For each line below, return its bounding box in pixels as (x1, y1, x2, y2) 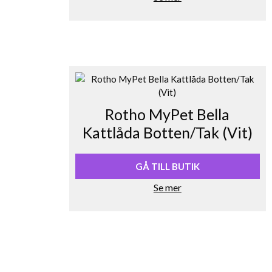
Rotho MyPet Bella (105, 104, 230, 123)
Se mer (153, 181, 182, 193)
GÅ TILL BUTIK (135, 160, 200, 172)
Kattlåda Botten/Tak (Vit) (82, 123, 253, 141)
